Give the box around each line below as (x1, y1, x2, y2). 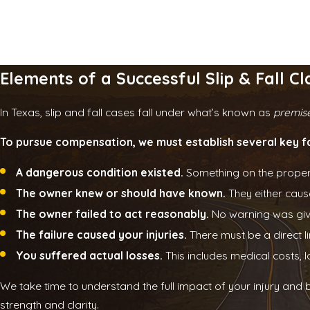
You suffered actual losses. (16, 248, 163, 263)
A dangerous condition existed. (16, 165, 184, 179)
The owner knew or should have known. (16, 185, 226, 200)
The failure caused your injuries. (16, 228, 188, 242)
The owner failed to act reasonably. (16, 206, 210, 221)
